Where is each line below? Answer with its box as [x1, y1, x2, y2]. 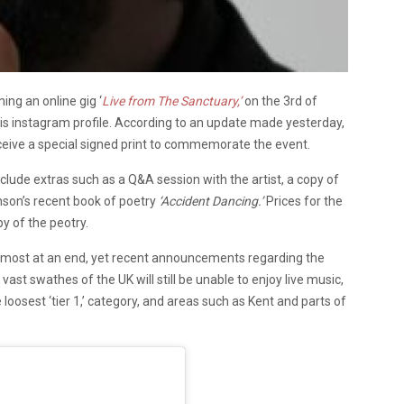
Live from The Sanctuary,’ [102, 93, 242, 108]
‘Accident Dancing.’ [159, 193, 263, 208]
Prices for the [263, 193, 343, 208]
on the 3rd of [244, 93, 317, 108]
